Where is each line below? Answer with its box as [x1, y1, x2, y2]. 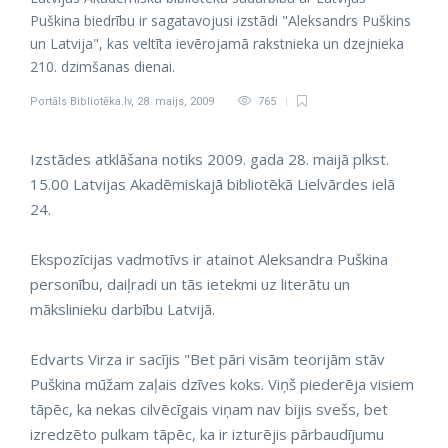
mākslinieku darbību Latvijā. [30, 299, 215, 319]
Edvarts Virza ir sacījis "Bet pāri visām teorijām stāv [30, 349, 385, 369]
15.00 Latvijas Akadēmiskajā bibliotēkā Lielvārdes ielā [30, 174, 395, 194]
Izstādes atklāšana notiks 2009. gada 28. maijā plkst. [30, 149, 389, 169]
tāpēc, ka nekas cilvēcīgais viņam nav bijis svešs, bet [30, 399, 388, 419]
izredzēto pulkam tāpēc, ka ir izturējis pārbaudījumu [30, 424, 384, 444]
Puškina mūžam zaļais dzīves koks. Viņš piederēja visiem [30, 374, 414, 394]
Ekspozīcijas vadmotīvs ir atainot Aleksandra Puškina [30, 249, 388, 269]
